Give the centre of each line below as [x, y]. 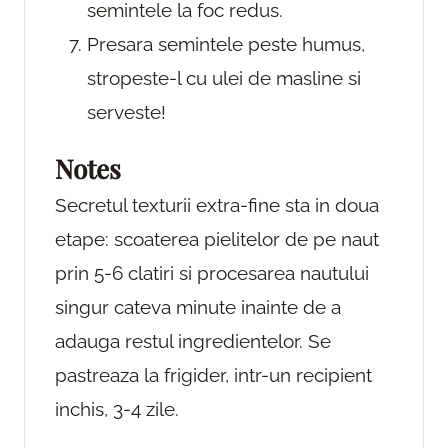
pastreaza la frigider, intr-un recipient [213, 375]
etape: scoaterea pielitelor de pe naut [217, 239]
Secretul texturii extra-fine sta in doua [217, 205]
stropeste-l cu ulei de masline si [224, 78]
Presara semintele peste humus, [226, 44]
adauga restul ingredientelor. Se [193, 341]
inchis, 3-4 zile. [117, 409]
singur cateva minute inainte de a [198, 307]
